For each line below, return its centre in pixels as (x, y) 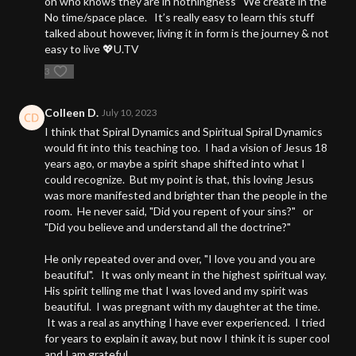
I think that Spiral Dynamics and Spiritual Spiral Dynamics (184, 132)
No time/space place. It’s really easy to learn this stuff (179, 17)
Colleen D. (72, 113)
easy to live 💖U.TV (92, 49)
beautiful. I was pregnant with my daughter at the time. (184, 307)
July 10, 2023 (130, 113)
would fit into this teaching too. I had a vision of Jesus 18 (186, 148)
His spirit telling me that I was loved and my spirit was (176, 291)
